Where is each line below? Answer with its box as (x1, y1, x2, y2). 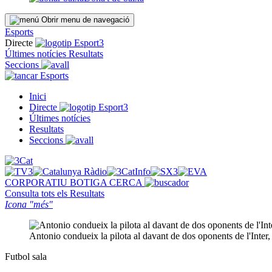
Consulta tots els (5, 188, 70, 199)
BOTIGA (70, 177, 109, 188)
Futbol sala (5, 251, 47, 262)
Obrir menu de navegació (41, 15, 129, 24)
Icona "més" (5, 199, 53, 209)
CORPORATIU (5, 177, 70, 188)
